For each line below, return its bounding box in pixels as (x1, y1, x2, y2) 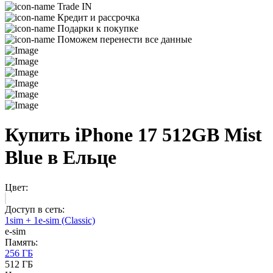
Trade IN (57, 1, 92, 12)
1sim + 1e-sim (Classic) (5, 214, 95, 225)
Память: (5, 236, 38, 247)
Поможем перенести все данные (57, 34, 192, 44)
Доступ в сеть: (5, 204, 65, 214)
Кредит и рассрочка (57, 12, 140, 23)
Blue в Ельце (5, 146, 116, 169)
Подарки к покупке (57, 23, 138, 34)
